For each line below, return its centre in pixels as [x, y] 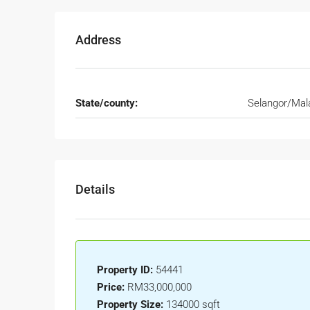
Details [95, 190]
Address [98, 40]
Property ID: [125, 270]
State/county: [107, 103]
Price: [111, 288]
